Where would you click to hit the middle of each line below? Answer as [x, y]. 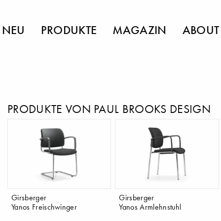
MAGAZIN [140, 30]
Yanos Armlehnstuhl [150, 206]
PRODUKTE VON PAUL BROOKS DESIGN [109, 109]
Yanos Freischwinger [44, 206]
